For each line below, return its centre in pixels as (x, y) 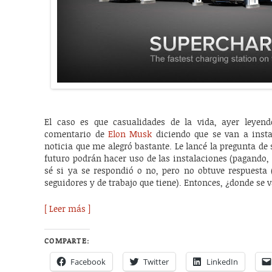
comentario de (76, 134)
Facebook (88, 262)
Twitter (156, 262)
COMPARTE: (67, 241)
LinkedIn (223, 262)
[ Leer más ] (68, 209)
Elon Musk (130, 134)
